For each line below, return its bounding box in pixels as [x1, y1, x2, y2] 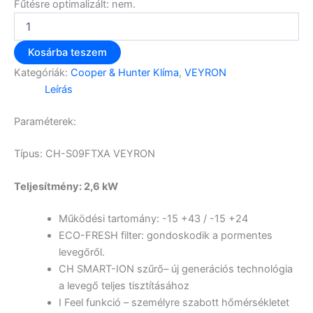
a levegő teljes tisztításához [58, 279, 189, 293]
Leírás [44, 83, 73, 96]
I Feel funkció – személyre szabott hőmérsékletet [58, 296, 289, 310]
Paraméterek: [14, 115, 76, 129]
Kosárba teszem [28, 46, 107, 59]
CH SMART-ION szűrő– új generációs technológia [58, 263, 293, 276]
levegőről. [58, 246, 105, 259]
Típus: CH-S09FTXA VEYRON [14, 147, 155, 161]
